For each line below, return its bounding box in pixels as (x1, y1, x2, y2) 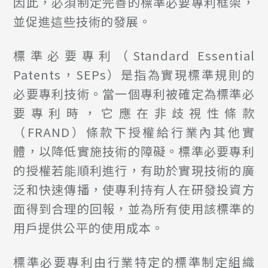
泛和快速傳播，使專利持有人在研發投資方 (13, 180, 255, 198)
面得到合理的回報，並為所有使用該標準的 (13, 199, 255, 217)
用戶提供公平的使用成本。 (13, 218, 165, 236)
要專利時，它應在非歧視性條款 (13, 103, 255, 121)
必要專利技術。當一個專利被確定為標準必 (13, 84, 255, 102)
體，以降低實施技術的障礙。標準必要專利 (13, 142, 255, 160)
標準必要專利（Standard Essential (13, 46, 255, 64)
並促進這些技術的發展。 (13, 12, 152, 30)
